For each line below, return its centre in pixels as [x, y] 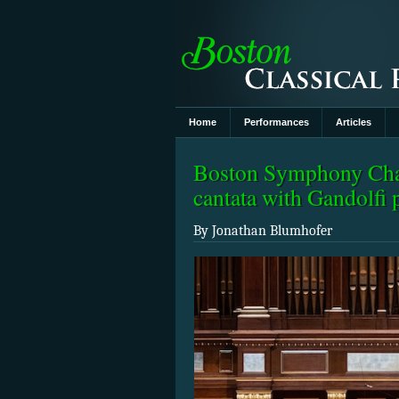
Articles [354, 122]
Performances [276, 122]
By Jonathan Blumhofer [263, 231]
